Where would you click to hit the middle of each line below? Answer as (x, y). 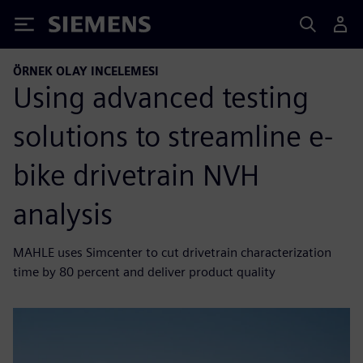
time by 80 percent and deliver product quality (144, 271)
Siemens (75, 27)
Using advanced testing (161, 97)
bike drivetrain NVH (136, 175)
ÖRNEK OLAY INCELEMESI (86, 71)
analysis (63, 214)
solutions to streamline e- (173, 136)
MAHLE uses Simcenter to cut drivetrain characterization (172, 252)
